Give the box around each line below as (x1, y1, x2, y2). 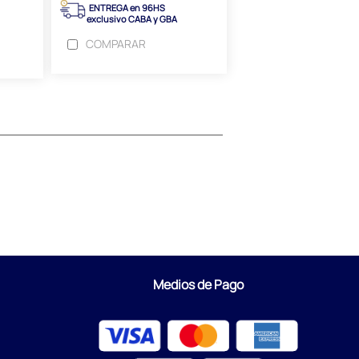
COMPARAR (85, 36, 146, 52)
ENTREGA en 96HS (85, 2, 165, 14)
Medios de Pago (153, 276, 244, 294)
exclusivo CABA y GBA (58, 13, 177, 26)
